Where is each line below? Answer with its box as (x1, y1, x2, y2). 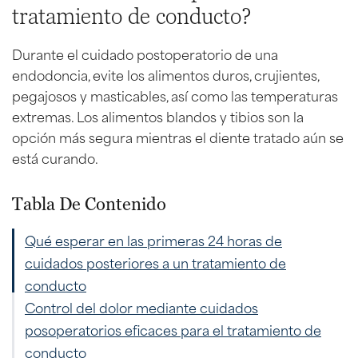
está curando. (12, 147, 98, 167)
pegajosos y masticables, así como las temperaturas (12, 85, 338, 105)
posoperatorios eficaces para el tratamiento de (25, 318, 321, 340)
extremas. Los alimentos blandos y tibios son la (12, 105, 304, 125)
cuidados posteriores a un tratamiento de (25, 251, 286, 272)
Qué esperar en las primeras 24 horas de (25, 229, 282, 250)
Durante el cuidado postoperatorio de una (12, 43, 278, 63)
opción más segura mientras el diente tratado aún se (12, 126, 344, 146)
